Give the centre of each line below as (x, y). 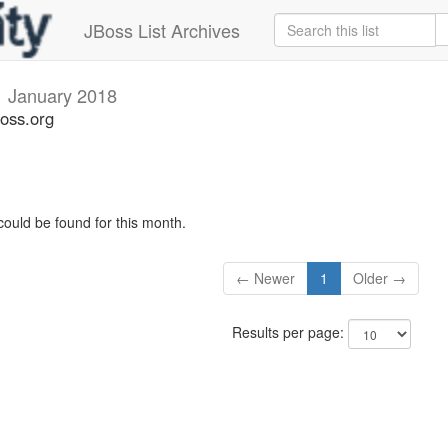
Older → (380, 278)
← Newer (266, 278)
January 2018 (62, 95)
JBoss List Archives (162, 30)
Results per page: (289, 332)
